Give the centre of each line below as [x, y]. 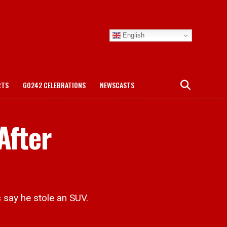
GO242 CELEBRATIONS [54, 85]
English [133, 35]
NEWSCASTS [117, 85]
